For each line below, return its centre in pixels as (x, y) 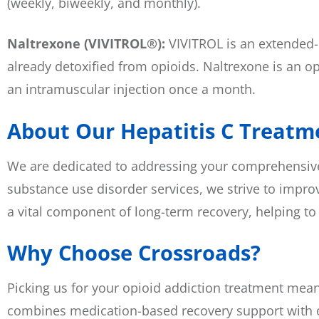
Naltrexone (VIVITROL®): (88, 44)
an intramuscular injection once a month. (131, 89)
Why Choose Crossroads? (134, 252)
